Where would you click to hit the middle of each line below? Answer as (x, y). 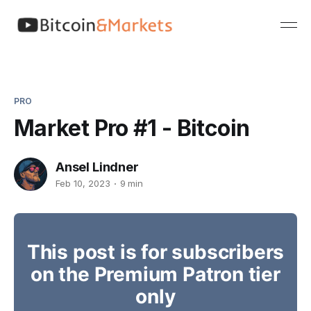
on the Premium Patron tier (155, 274)
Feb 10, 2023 (83, 184)
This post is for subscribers (155, 252)
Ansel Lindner (97, 167)
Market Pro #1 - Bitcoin (132, 128)
